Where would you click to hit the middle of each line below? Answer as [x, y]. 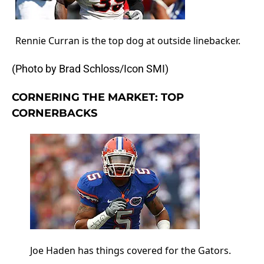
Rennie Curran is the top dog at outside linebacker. [128, 41]
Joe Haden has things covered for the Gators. [131, 251]
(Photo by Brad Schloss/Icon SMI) [90, 69]
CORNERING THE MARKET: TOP [98, 98]
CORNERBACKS [55, 113]
